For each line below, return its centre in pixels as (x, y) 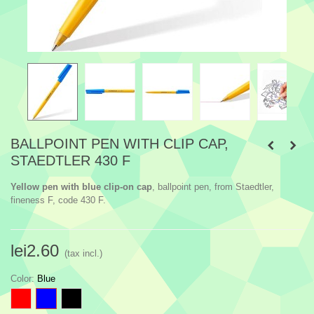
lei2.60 (35, 251)
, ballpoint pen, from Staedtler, (213, 187)
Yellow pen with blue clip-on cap (81, 187)
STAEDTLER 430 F (70, 161)
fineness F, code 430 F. (58, 200)
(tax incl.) (83, 253)
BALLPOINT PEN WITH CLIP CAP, (120, 144)
